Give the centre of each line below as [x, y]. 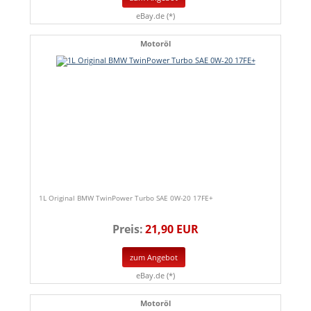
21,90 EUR [172, 229]
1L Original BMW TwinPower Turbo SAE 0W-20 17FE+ [126, 198]
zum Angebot [154, 257]
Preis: [128, 229]
